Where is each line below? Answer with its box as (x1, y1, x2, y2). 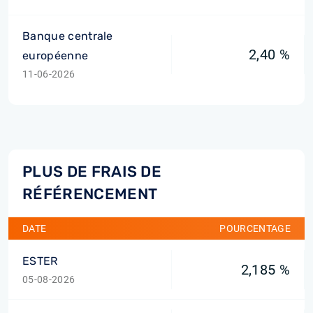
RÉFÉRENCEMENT (22, 185, 158, 203)
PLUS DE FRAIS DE (22, 163, 162, 180)
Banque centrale (22, 29, 113, 43)
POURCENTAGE (219, 223, 291, 234)
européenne (22, 49, 89, 62)
